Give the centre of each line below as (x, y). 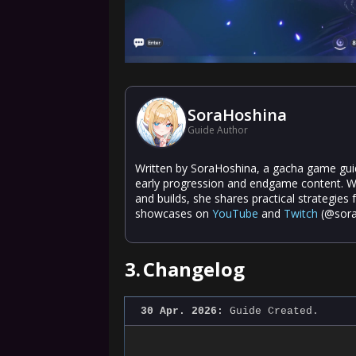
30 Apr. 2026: (182, 311)
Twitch (301, 213)
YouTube (235, 213)
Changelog (194, 269)
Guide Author (218, 130)
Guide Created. (271, 311)
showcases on (174, 213)
